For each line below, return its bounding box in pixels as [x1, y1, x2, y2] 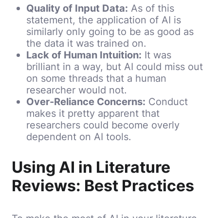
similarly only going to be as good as [26, 25, 194, 38]
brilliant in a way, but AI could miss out [26, 60, 203, 73]
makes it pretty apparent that [26, 107, 160, 120]
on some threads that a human [26, 72, 166, 85]
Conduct [145, 95, 188, 108]
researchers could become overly [26, 119, 180, 131]
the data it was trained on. [26, 37, 146, 50]
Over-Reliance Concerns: [26, 95, 145, 108]
